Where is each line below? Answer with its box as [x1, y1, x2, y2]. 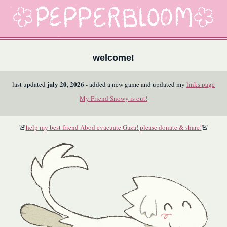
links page [186, 79, 215, 89]
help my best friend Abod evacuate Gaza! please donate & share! [25, 123, 202, 132]
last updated [12, 79, 47, 89]
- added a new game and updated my [84, 79, 186, 89]
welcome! [93, 52, 134, 63]
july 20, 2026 [47, 79, 84, 89]
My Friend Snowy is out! [80, 94, 147, 103]
